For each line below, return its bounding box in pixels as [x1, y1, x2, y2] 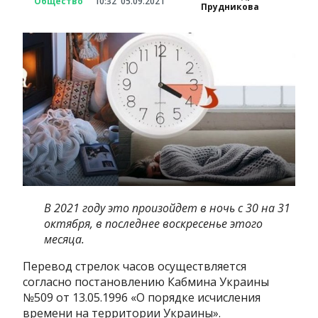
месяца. [44, 231, 88, 247]
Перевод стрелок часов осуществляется [23, 258, 247, 274]
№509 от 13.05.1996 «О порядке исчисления [23, 289, 261, 305]
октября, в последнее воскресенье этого [44, 215, 263, 231]
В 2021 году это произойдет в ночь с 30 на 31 [44, 199, 291, 216]
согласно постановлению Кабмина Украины [23, 273, 270, 290]
